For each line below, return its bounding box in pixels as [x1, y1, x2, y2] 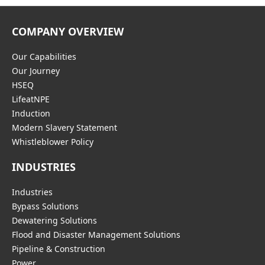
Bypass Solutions [12, 201, 79, 212]
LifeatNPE [12, 93, 50, 105]
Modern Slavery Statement [12, 122, 117, 134]
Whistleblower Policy [12, 136, 93, 148]
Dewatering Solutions [12, 215, 97, 227]
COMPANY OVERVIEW [12, 24, 124, 39]
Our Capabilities [12, 51, 76, 63]
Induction [12, 108, 50, 119]
